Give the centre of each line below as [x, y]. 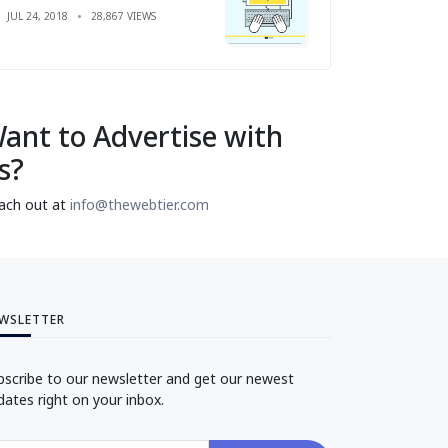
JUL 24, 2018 [37, 15]
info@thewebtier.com [139, 204]
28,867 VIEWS [123, 15]
